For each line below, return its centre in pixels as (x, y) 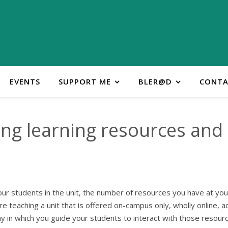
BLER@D (155, 81)
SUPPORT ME (84, 81)
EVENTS (25, 81)
